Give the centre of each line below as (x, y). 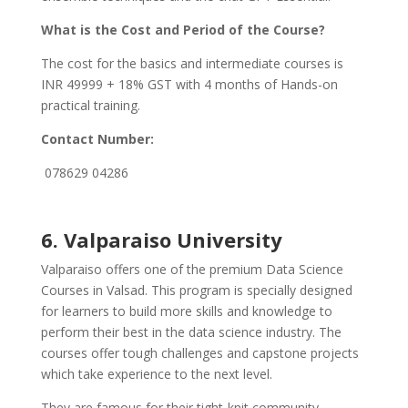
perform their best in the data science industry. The (191, 332)
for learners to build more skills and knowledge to (186, 311)
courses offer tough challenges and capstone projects (199, 353)
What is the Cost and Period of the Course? (183, 30)
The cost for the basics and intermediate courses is (192, 64)
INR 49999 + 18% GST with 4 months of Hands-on (189, 85)
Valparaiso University (173, 240)
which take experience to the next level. (156, 374)
